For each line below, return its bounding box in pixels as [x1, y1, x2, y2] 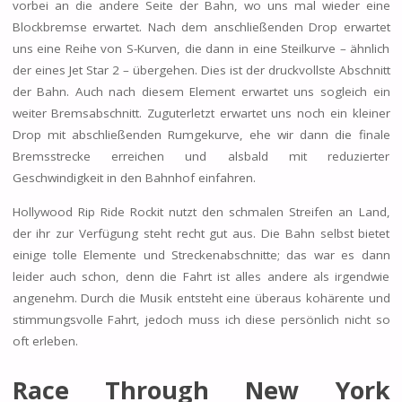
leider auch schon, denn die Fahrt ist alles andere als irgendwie [12, 267, 390, 284]
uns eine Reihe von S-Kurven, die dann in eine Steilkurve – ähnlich [12, 40, 390, 57]
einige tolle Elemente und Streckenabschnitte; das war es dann [12, 246, 390, 263]
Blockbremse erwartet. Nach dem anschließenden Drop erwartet [12, 19, 390, 36]
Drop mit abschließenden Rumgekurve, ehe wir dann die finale [12, 127, 390, 144]
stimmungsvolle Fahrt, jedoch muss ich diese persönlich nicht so [12, 310, 390, 328]
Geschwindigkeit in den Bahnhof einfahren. [12, 170, 256, 187]
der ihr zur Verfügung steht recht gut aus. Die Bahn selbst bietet [12, 224, 390, 241]
